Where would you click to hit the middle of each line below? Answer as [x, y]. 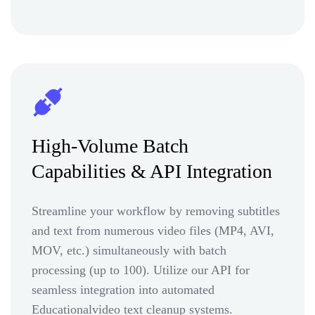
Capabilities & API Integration [152, 171]
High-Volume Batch [110, 146]
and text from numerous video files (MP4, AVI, [153, 230]
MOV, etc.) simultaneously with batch [129, 250]
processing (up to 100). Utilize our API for [141, 270]
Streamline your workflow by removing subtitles [156, 211]
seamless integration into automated [123, 289]
